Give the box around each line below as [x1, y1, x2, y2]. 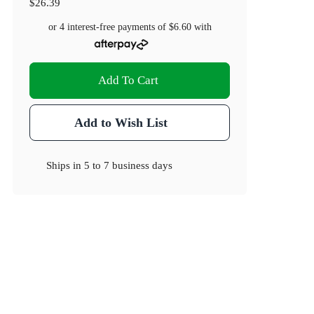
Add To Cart [98, 74, 159, 88]
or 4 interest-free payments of [48, 22, 169, 33]
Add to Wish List [74, 116, 168, 130]
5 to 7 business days [84, 159, 173, 172]
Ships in [46, 159, 85, 172]
